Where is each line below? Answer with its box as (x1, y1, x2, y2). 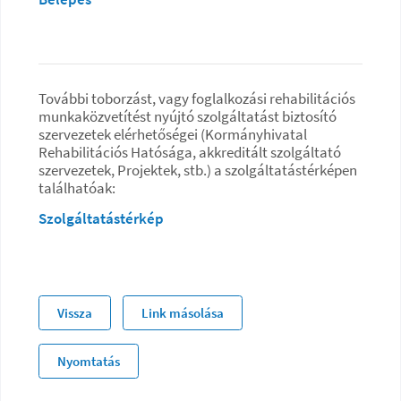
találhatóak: (38, 177, 115, 198)
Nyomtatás (56, 352, 120, 370)
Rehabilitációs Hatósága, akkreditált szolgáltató (38, 141, 341, 162)
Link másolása (141, 303, 224, 321)
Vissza (56, 303, 92, 321)
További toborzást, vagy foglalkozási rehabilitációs (38, 88, 355, 108)
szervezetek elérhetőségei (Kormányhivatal (38, 124, 307, 144)
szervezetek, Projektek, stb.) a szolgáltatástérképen (38, 159, 357, 180)
